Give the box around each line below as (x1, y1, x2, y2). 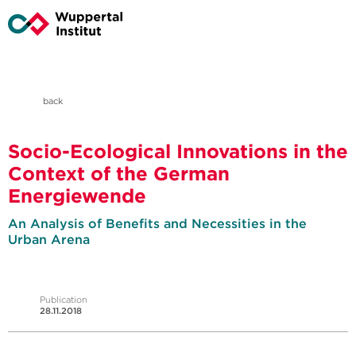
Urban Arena (8, 231, 90, 248)
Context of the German (8, 161, 230, 186)
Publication (40, 294, 87, 306)
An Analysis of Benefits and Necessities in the (8, 215, 307, 232)
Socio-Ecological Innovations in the (8, 139, 348, 164)
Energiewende (8, 184, 146, 208)
